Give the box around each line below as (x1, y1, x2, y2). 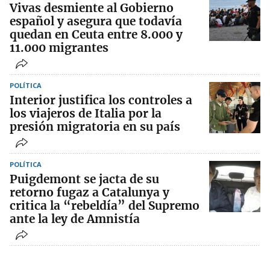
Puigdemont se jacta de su (10, 171, 159, 186)
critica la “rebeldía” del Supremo (10, 198, 199, 213)
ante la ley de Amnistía (10, 211, 140, 226)
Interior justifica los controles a (10, 92, 192, 107)
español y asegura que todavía (10, 13, 182, 28)
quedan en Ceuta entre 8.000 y (10, 27, 183, 42)
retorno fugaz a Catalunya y (10, 184, 169, 199)
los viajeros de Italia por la (10, 105, 162, 121)
